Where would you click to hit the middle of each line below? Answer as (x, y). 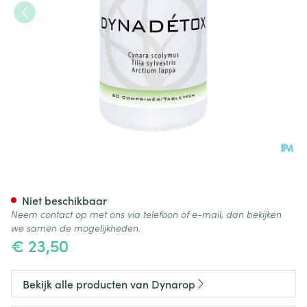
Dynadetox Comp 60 (112, 184)
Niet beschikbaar (64, 200)
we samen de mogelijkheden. (76, 228)
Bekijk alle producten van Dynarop (109, 284)
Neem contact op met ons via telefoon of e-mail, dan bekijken (146, 214)
